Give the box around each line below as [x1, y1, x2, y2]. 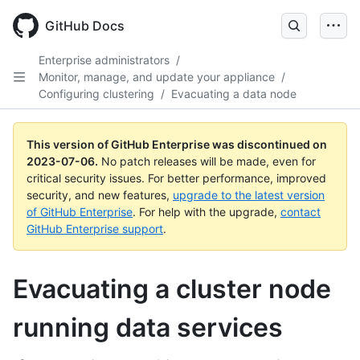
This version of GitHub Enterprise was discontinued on [27, 137, 327, 151]
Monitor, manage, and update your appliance [39, 70, 275, 84]
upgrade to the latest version [173, 188, 325, 202]
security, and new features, [27, 188, 173, 202]
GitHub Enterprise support [27, 222, 163, 235]
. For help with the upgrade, [133, 205, 280, 219]
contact [280, 205, 321, 219]
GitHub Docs [45, 18, 125, 34]
